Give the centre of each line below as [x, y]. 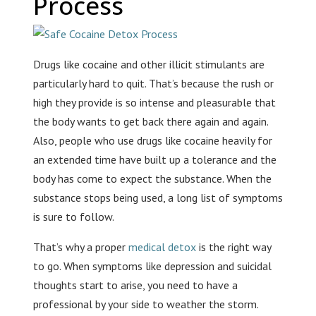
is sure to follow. [73, 217]
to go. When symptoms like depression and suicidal [152, 266]
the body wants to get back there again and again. [150, 122]
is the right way [233, 247]
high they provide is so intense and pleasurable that [154, 103]
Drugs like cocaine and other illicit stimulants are [148, 65]
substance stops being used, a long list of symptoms [158, 198]
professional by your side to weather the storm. [145, 304]
